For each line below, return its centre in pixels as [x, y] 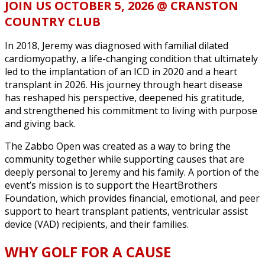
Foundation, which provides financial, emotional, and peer [132, 198]
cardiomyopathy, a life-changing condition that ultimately [131, 58]
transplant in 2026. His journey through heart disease [124, 84]
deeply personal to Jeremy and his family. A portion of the [132, 172]
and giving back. [40, 123]
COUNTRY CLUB [54, 21]
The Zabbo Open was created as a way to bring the [118, 146]
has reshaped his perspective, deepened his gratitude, [125, 97]
